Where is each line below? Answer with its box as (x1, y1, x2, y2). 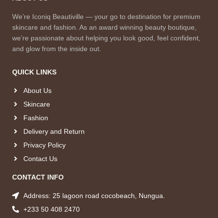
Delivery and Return (23, 127, 85, 136)
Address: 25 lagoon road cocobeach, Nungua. (23, 192, 165, 200)
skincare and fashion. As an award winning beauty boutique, (12, 23, 197, 32)
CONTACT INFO (12, 173, 64, 182)
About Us (23, 87, 52, 95)
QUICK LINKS (12, 68, 56, 76)
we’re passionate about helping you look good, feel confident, (12, 34, 200, 42)
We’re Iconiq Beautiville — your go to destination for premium (12, 13, 200, 21)
